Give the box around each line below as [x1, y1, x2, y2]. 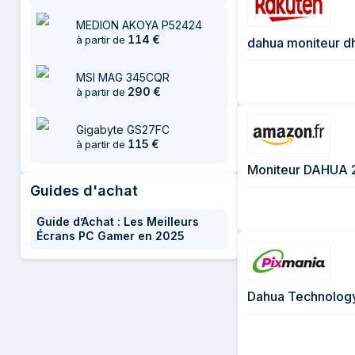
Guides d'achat [30, 182, 138, 199]
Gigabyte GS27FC [76, 123, 170, 136]
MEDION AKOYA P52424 [76, 18, 202, 32]
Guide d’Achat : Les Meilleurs [36, 215, 199, 228]
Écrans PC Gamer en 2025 [36, 229, 185, 242]
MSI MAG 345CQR [76, 71, 170, 84]
